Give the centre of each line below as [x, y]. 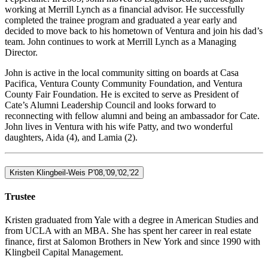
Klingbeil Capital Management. [64, 252]
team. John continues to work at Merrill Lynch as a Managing [121, 41]
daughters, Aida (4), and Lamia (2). [71, 137]
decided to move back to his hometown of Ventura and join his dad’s [134, 31]
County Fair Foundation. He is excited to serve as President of [122, 94]
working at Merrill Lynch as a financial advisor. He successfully [125, 9]
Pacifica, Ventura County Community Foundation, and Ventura [124, 83]
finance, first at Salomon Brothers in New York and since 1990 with [133, 242]
